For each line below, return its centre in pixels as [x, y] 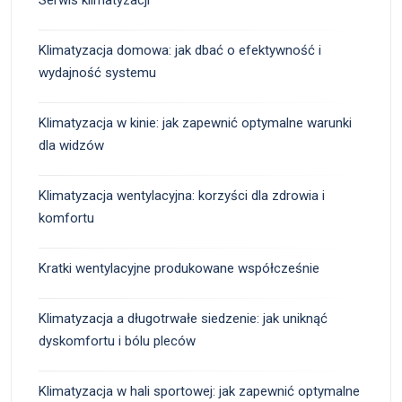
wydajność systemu [97, 72]
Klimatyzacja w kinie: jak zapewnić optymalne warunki [195, 122]
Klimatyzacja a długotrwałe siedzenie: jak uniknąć [183, 318]
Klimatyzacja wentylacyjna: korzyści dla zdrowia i [182, 195]
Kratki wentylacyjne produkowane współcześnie [179, 268]
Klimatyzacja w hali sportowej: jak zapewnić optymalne [199, 391]
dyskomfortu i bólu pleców [117, 341]
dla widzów [71, 145]
